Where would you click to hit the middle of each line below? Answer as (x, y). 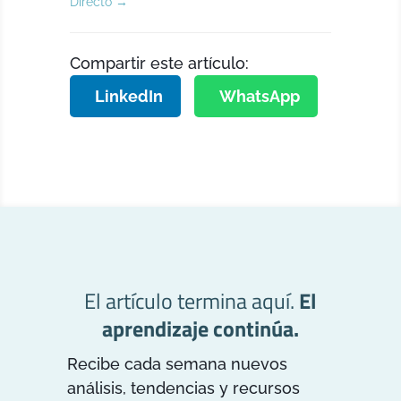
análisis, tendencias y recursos (183, 388)
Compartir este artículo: (160, 64)
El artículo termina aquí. (192, 301)
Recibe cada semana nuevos (177, 364)
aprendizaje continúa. (200, 329)
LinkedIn (129, 97)
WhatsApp (260, 97)
